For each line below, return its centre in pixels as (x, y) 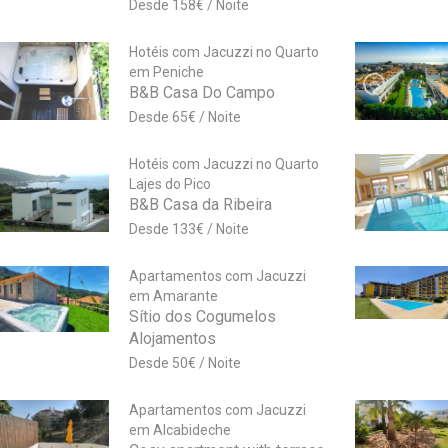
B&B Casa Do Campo (201, 93)
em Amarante (173, 296)
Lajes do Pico (169, 184)
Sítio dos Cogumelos (202, 317)
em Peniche (166, 72)
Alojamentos (172, 339)
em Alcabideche (179, 430)
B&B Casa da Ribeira (200, 205)
